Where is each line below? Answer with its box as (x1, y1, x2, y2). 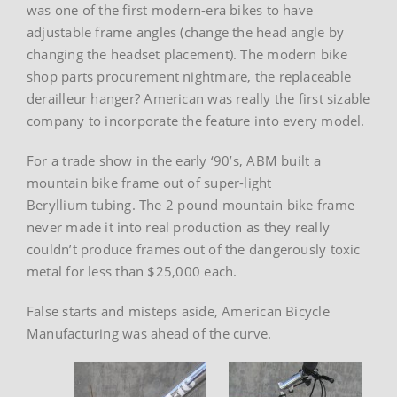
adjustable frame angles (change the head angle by (27, 22, 345, 41)
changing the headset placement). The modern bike (27, 44, 347, 63)
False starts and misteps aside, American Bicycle (27, 301, 330, 320)
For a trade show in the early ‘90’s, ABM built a (27, 151, 321, 169)
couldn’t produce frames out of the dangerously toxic (27, 239, 361, 258)
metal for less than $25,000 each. (27, 261, 237, 280)
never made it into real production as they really (27, 217, 331, 236)
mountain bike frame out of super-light (27, 173, 272, 191)
